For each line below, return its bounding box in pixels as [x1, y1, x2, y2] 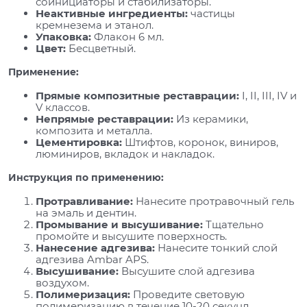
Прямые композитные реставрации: [36, 88, 239, 102]
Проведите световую [130, 287, 245, 301]
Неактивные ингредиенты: [36, 6, 188, 20]
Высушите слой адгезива [119, 264, 255, 278]
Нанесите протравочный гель [133, 194, 294, 208]
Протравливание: [36, 194, 133, 208]
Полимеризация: [36, 287, 130, 301]
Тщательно [203, 217, 264, 231]
